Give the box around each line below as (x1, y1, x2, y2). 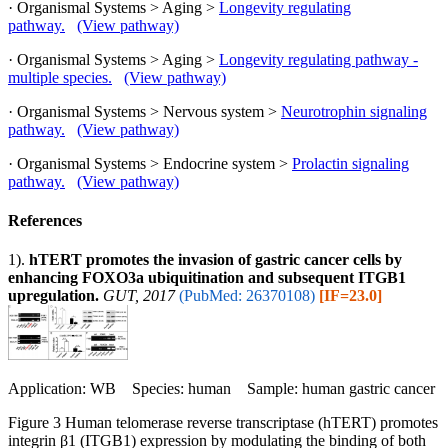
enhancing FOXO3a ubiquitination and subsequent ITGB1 (8, 269, 406, 287)
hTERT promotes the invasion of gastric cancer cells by (29, 251, 402, 269)
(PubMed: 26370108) (179, 287, 315, 305)
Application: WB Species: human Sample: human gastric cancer (8, 380, 435, 398)
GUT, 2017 (103, 287, 175, 305)
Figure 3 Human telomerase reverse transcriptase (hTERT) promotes (8, 414, 438, 432)
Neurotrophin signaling (281, 102, 427, 120)
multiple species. (8, 68, 112, 86)
